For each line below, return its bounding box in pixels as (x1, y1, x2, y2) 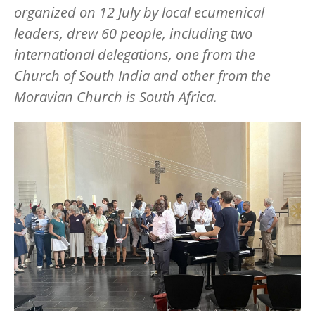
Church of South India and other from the (14, 65, 271, 85)
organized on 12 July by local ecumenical (14, 2, 264, 22)
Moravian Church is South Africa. (14, 86, 221, 106)
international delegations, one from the (14, 44, 255, 64)
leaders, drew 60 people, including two (14, 23, 252, 43)
